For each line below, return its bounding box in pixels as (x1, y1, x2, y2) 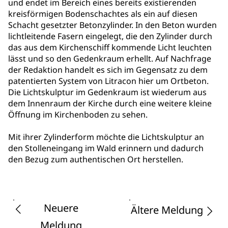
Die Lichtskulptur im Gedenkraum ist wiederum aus (8, 87, 207, 98)
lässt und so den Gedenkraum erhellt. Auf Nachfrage (8, 53, 211, 65)
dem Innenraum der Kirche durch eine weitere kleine (8, 98, 212, 109)
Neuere (44, 201, 78, 215)
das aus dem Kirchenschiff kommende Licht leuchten (8, 42, 212, 53)
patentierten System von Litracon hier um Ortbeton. (8, 75, 209, 87)
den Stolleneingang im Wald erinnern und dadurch (8, 142, 204, 154)
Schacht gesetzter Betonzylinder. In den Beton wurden (8, 19, 217, 31)
